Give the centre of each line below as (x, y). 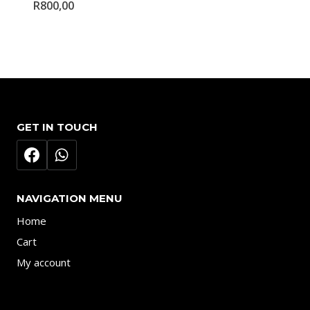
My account (44, 263)
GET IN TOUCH (57, 127)
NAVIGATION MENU (70, 198)
